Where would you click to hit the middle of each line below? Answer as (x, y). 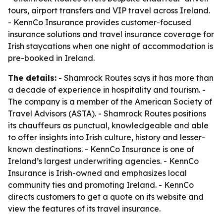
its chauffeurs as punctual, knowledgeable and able (108, 125)
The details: (32, 78)
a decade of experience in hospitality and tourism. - (107, 90)
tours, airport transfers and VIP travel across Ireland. (109, 10)
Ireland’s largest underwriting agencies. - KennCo (103, 161)
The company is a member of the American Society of (110, 102)
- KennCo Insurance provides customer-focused (100, 22)
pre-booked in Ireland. (51, 58)
